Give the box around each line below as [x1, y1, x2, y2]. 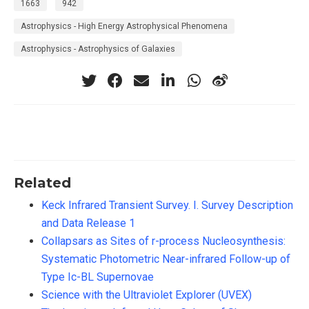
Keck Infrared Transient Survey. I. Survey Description [41, 199, 293, 212]
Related [14, 174, 71, 192]
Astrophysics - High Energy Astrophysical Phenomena [21, 21, 228, 32]
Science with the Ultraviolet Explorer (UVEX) [41, 288, 252, 302]
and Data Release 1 [41, 217, 135, 230]
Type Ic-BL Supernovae [41, 270, 154, 284]
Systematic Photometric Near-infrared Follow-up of [41, 252, 290, 266]
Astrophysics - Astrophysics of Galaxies [21, 44, 175, 54]
